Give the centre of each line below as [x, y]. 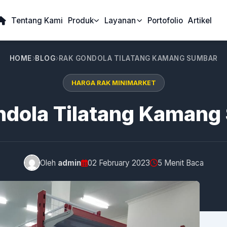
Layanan [120, 20]
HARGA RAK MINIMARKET [113, 83]
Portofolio [165, 20]
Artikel [200, 20]
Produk [81, 20]
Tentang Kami [37, 20]
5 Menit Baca [180, 163]
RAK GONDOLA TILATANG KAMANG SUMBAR [138, 58]
